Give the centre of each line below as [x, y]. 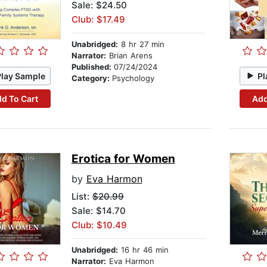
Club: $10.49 [99, 225]
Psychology [133, 78]
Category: [91, 78]
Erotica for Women [123, 159]
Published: [92, 67]
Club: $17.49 [98, 20]
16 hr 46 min [143, 250]
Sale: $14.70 [98, 211]
